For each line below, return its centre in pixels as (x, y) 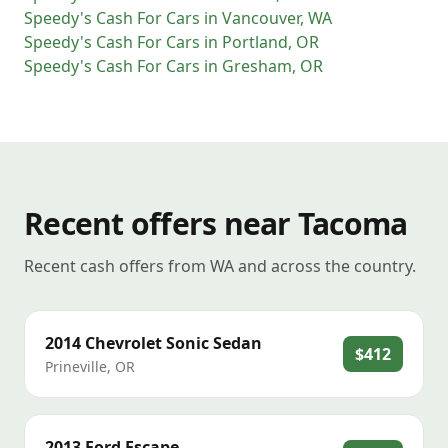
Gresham (257, 66)
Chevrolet (123, 343)
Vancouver (261, 18)
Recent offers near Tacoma (216, 223)
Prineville (76, 366)
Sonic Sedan (214, 343)
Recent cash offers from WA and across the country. (220, 266)
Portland (255, 42)
